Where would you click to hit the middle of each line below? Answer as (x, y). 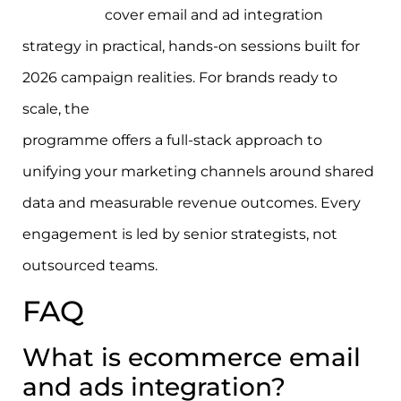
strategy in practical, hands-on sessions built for (191, 47)
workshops (62, 15)
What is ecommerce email (192, 357)
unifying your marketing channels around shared (198, 172)
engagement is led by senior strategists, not (180, 235)
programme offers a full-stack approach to (172, 141)
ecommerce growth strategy (196, 109)
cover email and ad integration (212, 15)
